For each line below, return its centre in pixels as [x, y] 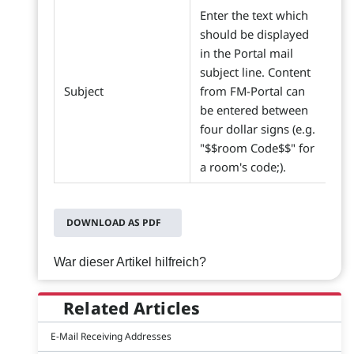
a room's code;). [243, 167]
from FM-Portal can [252, 91]
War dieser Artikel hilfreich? [130, 262]
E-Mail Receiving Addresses [111, 336]
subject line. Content [255, 72]
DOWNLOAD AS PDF [114, 222]
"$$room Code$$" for [257, 148]
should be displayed [254, 34]
